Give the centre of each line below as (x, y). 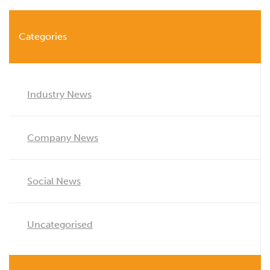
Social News (54, 181)
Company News (63, 137)
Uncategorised (60, 224)
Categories (43, 36)
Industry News (59, 94)
